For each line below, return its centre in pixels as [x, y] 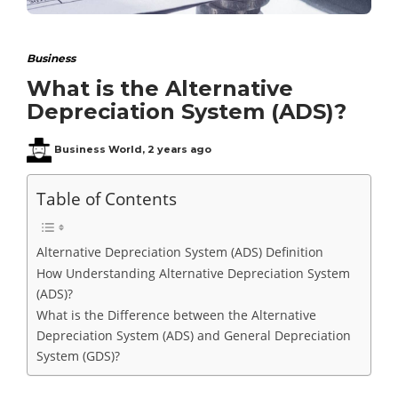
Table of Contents [107, 199]
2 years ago [179, 150]
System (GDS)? [78, 356]
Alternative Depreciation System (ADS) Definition [180, 252]
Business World [98, 150]
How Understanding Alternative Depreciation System [193, 274]
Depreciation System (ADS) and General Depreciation [194, 336]
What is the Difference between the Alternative [176, 315]
